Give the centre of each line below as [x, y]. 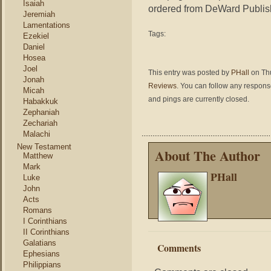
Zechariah [40, 123]
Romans [38, 210]
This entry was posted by [190, 73]
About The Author [207, 156]
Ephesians [41, 254]
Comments [179, 248]
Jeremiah [39, 14]
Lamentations [47, 25]
